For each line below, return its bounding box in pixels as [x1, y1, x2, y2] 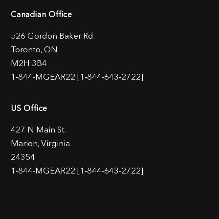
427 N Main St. [11, 124, 66, 134]
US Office [11, 103, 48, 113]
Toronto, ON [11, 44, 58, 54]
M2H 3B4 [11, 58, 47, 68]
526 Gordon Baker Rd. [11, 30, 95, 41]
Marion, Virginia [11, 138, 70, 148]
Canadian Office [11, 9, 72, 19]
